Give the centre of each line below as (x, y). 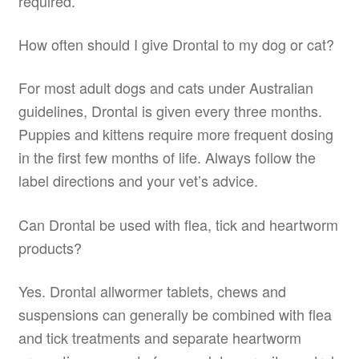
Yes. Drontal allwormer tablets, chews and (152, 291)
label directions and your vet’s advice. (138, 181)
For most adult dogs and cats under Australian (165, 88)
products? (50, 247)
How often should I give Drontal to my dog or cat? (176, 44)
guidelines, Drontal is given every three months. (170, 111)
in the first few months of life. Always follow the (167, 157)
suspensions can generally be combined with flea (175, 315)
